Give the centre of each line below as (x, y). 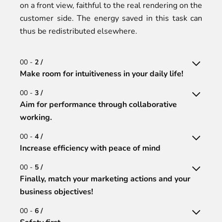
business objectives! (56, 192)
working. (36, 117)
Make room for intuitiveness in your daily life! (102, 74)
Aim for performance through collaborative (98, 105)
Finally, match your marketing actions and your (105, 179)
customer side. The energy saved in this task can (111, 18)
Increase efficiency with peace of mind (90, 148)
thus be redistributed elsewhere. (79, 31)
